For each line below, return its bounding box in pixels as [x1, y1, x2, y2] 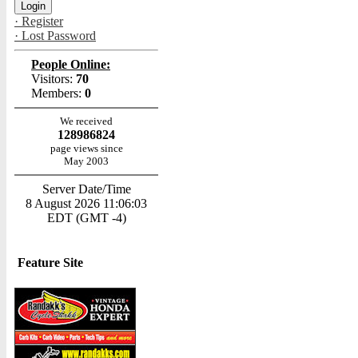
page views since [50, 142, 123, 154]
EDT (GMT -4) [46, 211, 126, 225]
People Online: [31, 58, 110, 71]
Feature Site [18, 256, 83, 269]
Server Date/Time [42, 182, 131, 196]
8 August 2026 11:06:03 [26, 197, 147, 210]
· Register [14, 14, 63, 28]
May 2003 [64, 155, 109, 167]
